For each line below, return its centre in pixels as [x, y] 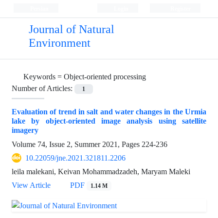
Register [180, 9]
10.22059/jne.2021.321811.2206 [75, 158]
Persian [38, 9]
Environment [59, 43]
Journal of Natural [71, 29]
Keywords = [44, 77]
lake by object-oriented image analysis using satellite [109, 121]
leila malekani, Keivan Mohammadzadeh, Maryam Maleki [101, 172]
